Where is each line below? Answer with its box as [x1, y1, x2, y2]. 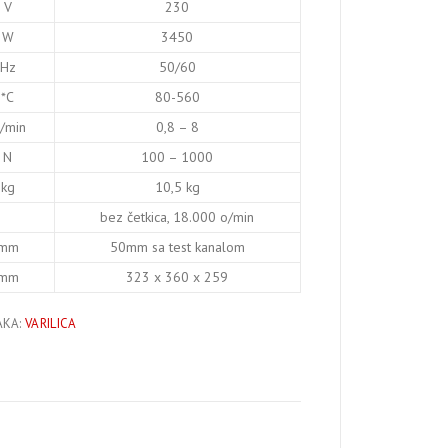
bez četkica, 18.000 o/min [100, 207, 255, 226]
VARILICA [25, 314, 77, 332]
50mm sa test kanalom [109, 237, 245, 256]
